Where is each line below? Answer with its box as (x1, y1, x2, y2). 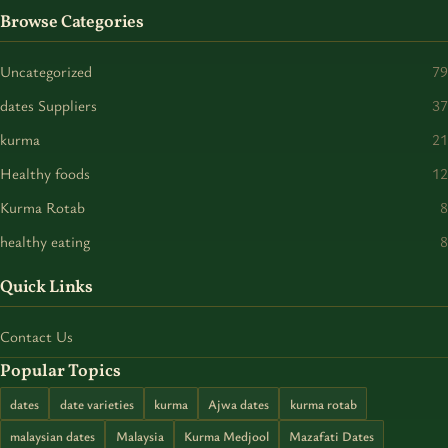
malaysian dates (10, 426, 96, 445)
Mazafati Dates (289, 426, 375, 445)
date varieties (59, 394, 134, 413)
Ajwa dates (208, 394, 270, 413)
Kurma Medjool (183, 426, 269, 445)
